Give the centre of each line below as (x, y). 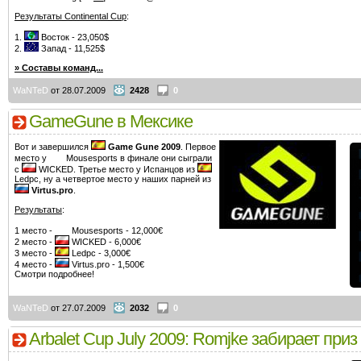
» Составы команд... (59, 68)
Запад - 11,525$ (72, 48)
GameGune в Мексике (111, 121)
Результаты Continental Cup (71, 16)
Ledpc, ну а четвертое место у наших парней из (113, 179)
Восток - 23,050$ (74, 37)
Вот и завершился (53, 147)
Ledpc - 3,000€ (100, 253)
